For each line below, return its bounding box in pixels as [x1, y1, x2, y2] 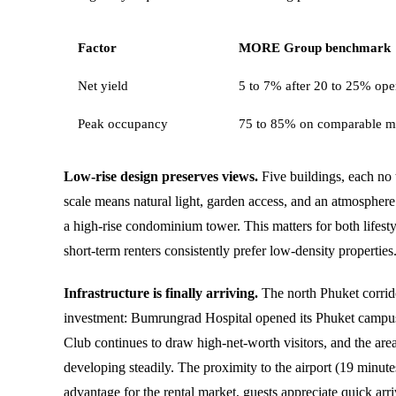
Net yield [78, 78, 128, 93]
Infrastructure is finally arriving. [64, 285, 258, 301]
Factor [78, 39, 117, 55]
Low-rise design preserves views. [64, 168, 258, 184]
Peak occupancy [78, 116, 168, 131]
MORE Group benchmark [239, 39, 391, 55]
